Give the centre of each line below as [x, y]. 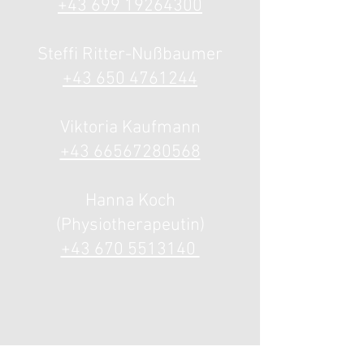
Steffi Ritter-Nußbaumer [130, 55]
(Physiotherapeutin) [130, 225]
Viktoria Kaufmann [130, 128]
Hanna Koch [130, 201]
